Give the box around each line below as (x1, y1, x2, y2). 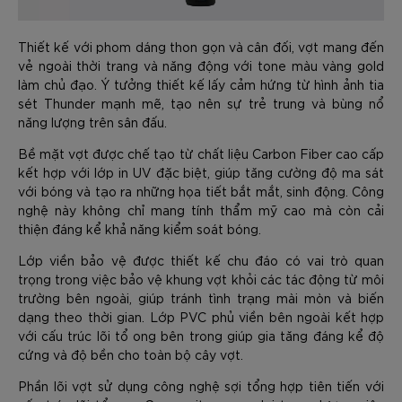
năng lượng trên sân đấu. (18, 113, 167, 130)
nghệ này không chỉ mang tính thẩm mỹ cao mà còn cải (18, 201, 384, 218)
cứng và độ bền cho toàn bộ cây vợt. (18, 345, 243, 363)
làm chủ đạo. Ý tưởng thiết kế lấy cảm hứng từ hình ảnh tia (18, 75, 384, 92)
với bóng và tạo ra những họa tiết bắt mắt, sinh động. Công (18, 182, 384, 199)
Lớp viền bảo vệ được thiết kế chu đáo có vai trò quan (18, 251, 384, 268)
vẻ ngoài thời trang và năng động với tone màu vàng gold (18, 57, 384, 74)
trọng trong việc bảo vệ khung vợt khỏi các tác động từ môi (18, 270, 384, 287)
